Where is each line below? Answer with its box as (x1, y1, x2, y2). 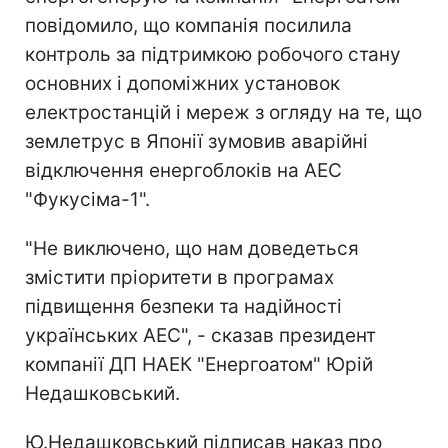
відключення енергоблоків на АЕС (25, 158, 342, 182)
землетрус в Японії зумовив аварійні (25, 129, 368, 153)
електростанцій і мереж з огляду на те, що (25, 100, 422, 124)
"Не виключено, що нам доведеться (25, 236, 359, 260)
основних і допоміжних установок (25, 71, 340, 95)
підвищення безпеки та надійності (25, 294, 342, 318)
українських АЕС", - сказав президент (25, 323, 376, 347)
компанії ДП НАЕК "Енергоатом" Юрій (25, 352, 373, 376)
